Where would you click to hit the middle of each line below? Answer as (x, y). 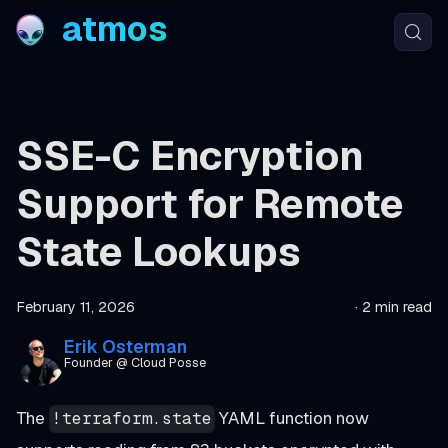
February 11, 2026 (75, 307)
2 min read (397, 307)
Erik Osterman (125, 346)
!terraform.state (132, 419)
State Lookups (158, 252)
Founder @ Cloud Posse (135, 362)
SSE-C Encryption (190, 156)
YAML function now (292, 418)
